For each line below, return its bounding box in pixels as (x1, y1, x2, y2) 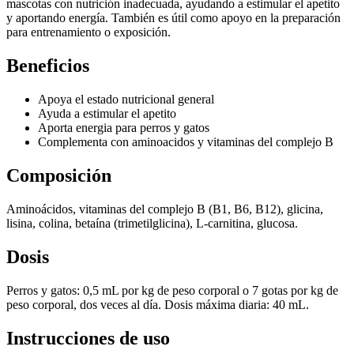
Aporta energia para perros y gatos (38, 121, 209, 135)
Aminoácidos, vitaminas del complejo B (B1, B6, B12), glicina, (6, 201, 323, 216)
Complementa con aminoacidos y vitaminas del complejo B (38, 135, 333, 149)
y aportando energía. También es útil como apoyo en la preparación (6, 11, 341, 25)
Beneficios (6, 55, 89, 77)
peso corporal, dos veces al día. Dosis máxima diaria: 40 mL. (6, 297, 309, 311)
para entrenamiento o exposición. (6, 25, 171, 40)
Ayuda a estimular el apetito (38, 107, 176, 121)
